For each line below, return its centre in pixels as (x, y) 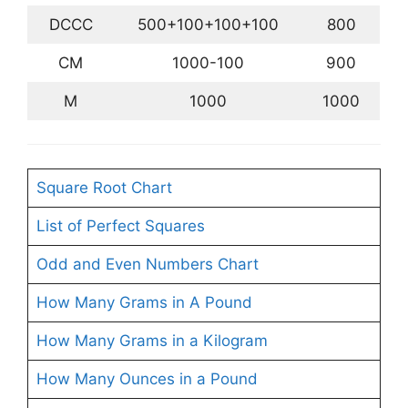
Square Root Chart (104, 187)
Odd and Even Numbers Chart (147, 264)
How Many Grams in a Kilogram (152, 340)
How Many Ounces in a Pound (147, 378)
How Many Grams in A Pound (144, 302)
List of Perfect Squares (120, 225)
